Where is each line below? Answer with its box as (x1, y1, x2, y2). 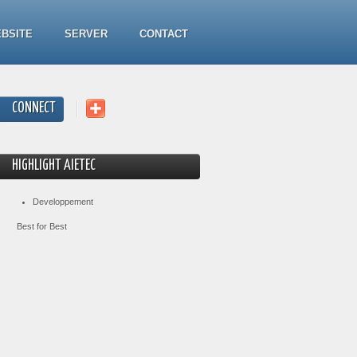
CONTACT (139, 28, 188, 40)
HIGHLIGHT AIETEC (12, 159, 96, 173)
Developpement (33, 197, 93, 206)
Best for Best (17, 222, 67, 231)
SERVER (65, 28, 108, 40)
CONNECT (12, 101, 56, 116)
